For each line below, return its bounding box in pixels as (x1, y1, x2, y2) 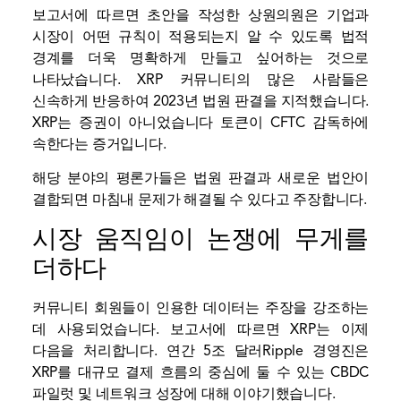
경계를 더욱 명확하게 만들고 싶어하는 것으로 (31, 48, 370, 67)
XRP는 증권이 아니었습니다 (31, 113, 214, 132)
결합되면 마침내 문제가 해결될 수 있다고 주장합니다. (31, 191, 368, 209)
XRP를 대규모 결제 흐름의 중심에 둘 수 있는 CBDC (31, 363, 370, 381)
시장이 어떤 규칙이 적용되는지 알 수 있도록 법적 (31, 27, 370, 46)
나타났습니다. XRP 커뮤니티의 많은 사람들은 (31, 70, 370, 89)
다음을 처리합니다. (31, 341, 166, 360)
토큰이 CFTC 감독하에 (213, 113, 370, 132)
